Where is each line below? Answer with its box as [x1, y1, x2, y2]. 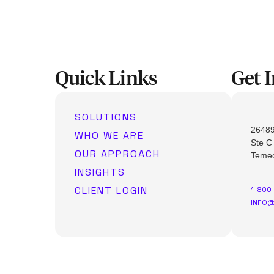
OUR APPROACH [74, 147, 160, 160]
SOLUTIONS [74, 110, 137, 124]
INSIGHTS [74, 165, 125, 179]
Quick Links [54, 69, 158, 89]
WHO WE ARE [74, 128, 144, 142]
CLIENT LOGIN [74, 183, 148, 197]
